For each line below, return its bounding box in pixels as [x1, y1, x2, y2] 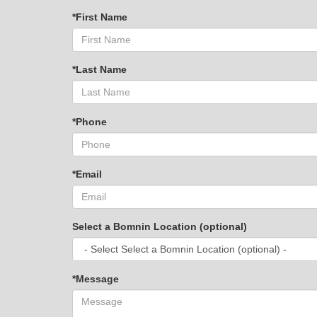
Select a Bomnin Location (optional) [72, 221, 247, 232]
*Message [72, 273, 119, 284]
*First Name [72, 11, 127, 23]
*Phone [72, 116, 107, 127]
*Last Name [72, 64, 127, 75]
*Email [72, 168, 102, 180]
